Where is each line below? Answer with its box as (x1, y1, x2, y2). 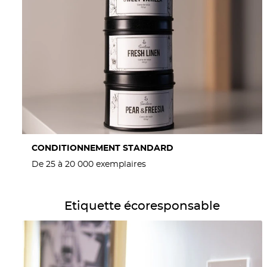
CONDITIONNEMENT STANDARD (32, 144, 173, 153)
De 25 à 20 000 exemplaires (32, 159, 146, 170)
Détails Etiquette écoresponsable (21, 194, 151, 204)
